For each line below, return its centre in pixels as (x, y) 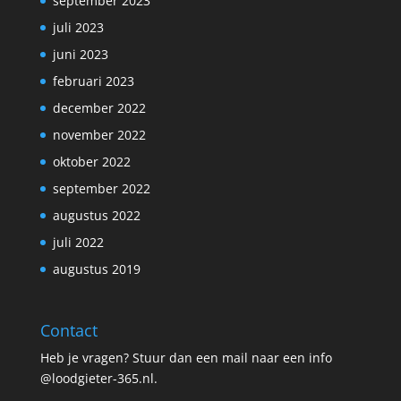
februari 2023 (93, 81)
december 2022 (99, 108)
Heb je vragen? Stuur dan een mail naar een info (186, 358)
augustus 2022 (96, 216)
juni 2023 (80, 55)
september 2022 (101, 189)
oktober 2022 (91, 162)
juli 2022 (78, 243)
